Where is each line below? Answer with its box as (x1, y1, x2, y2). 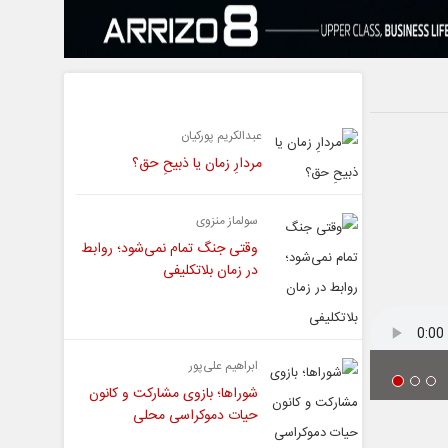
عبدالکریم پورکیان (181, 126, 263, 147)
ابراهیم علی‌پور (189, 356, 259, 377)
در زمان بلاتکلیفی (163, 259, 259, 284)
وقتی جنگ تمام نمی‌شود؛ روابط (81, 237, 259, 262)
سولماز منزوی (196, 211, 259, 232)
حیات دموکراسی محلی (133, 404, 259, 429)
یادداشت (185, 76, 240, 102)
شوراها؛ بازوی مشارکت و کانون (89, 382, 259, 407)
